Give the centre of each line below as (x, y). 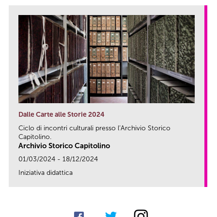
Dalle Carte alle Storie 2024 (62, 115)
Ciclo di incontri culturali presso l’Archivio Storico (94, 128)
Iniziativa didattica (46, 173)
